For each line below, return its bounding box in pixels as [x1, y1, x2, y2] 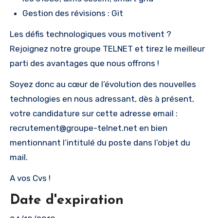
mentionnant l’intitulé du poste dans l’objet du [10, 137, 190, 147]
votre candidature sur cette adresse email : [10, 108, 178, 118]
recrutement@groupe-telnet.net [10, 123, 137, 133]
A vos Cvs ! [10, 173, 51, 183]
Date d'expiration [10, 193, 124, 207]
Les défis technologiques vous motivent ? [10, 29, 171, 39]
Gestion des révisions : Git [22, 8, 123, 18]
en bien [137, 123, 167, 133]
